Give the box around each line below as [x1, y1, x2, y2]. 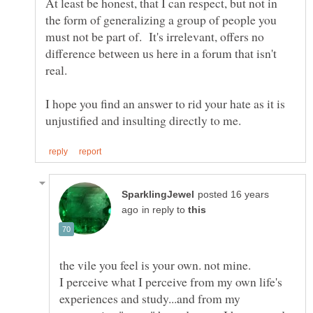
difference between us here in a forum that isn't [45, 45, 277, 62]
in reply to [142, 204, 188, 215]
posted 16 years [198, 189, 269, 200]
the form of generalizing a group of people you [45, 11, 277, 29]
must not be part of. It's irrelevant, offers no [45, 28, 264, 45]
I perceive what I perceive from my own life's [59, 272, 282, 290]
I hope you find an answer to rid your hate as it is [45, 95, 285, 112]
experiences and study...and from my [59, 289, 240, 307]
